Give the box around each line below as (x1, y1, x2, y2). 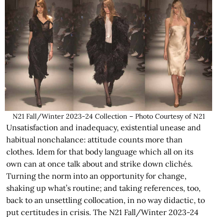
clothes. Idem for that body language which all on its (6, 147, 194, 157)
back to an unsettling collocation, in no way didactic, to (6, 195, 205, 205)
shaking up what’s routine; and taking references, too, (6, 183, 201, 193)
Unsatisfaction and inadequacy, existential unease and (6, 123, 201, 133)
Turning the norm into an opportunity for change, (6, 171, 187, 181)
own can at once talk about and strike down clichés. (6, 159, 193, 169)
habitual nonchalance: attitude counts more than (6, 135, 183, 145)
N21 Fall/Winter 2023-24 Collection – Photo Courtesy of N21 (12, 112, 205, 121)
